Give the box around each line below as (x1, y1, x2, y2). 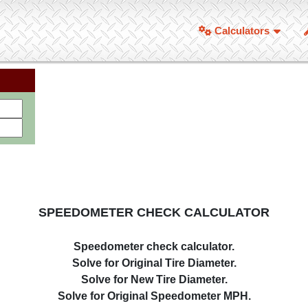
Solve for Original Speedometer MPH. (57, 290, 251, 302)
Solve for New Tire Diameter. (80, 274, 228, 285)
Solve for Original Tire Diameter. (71, 257, 236, 269)
